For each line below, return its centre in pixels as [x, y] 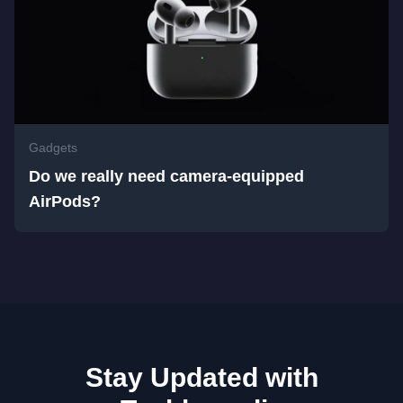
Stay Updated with [201, 377]
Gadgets [53, 147]
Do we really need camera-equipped [166, 176]
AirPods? [65, 201]
